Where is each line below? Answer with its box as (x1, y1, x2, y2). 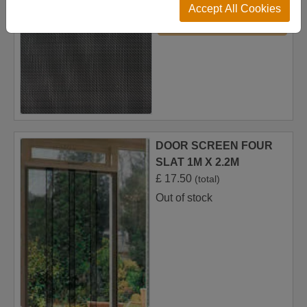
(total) (194, 173, 220, 185)
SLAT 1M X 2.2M (155, 156, 239, 169)
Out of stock (155, 192, 212, 204)
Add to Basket (192, 19, 253, 31)
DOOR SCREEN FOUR (155, 140, 273, 152)
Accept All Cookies (188, 3, 281, 14)
